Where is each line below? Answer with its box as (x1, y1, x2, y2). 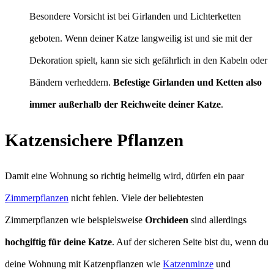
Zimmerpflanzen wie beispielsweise (5, 214, 145, 225)
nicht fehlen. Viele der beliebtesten (68, 192, 204, 203)
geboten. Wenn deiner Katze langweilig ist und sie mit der (29, 32, 252, 43)
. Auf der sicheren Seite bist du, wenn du (112, 236, 268, 247)
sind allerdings (188, 214, 246, 225)
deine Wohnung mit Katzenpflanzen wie (5, 258, 163, 269)
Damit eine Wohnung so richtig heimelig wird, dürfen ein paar (5, 170, 244, 181)
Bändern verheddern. (29, 76, 113, 87)
